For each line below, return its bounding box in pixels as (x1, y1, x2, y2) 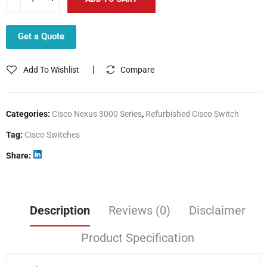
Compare (120, 64, 154, 74)
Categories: (6, 108, 52, 119)
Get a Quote (18, 30, 64, 42)
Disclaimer (189, 203, 246, 218)
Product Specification (81, 230, 194, 245)
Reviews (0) (108, 203, 170, 218)
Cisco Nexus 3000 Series (52, 108, 142, 119)
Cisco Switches (24, 129, 80, 139)
